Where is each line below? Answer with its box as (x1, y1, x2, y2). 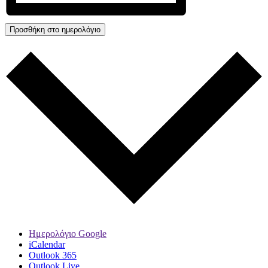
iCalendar (29, 239, 65, 250)
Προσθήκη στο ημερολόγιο (10, 25, 100, 34)
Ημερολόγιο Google (29, 229, 106, 239)
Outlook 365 (29, 250, 77, 261)
